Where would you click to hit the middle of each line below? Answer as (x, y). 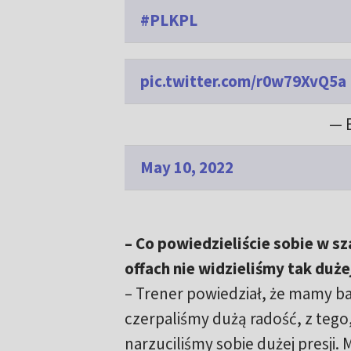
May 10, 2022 (186, 168)
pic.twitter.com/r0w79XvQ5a (243, 81)
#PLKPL (168, 20)
